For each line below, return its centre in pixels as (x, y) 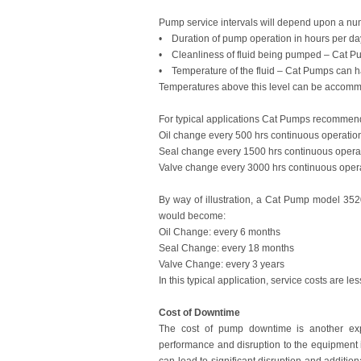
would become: (192, 216)
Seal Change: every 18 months (226, 248)
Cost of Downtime (199, 313)
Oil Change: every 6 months (220, 232)
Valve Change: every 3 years (222, 264)
